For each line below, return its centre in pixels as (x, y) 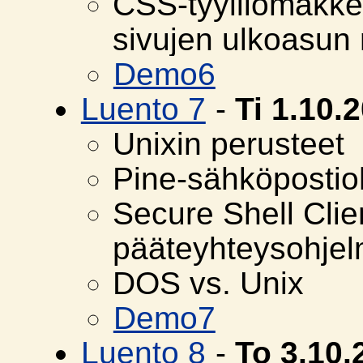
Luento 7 (143, 109)
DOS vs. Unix (208, 284)
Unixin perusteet (228, 144)
